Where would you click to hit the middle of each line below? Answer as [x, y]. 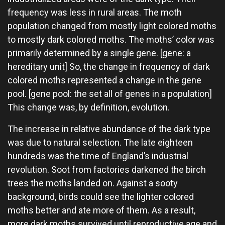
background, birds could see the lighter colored [101, 197]
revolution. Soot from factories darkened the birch [107, 170]
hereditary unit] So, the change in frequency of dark [109, 67]
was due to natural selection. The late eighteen [100, 142]
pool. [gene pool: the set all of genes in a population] [110, 94]
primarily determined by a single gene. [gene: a [99, 53]
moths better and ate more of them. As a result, [101, 210]
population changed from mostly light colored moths [112, 26]
